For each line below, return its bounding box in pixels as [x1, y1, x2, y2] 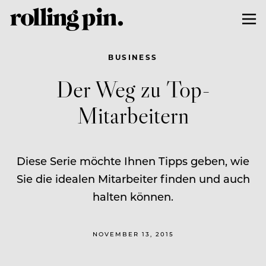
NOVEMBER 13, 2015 [92, 229, 174, 238]
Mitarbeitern [77, 100, 189, 129]
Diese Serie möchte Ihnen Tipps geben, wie [17, 153, 249, 168]
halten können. [93, 189, 173, 204]
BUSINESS [108, 52, 158, 62]
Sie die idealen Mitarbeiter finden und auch [16, 171, 250, 186]
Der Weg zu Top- [56, 74, 210, 103]
